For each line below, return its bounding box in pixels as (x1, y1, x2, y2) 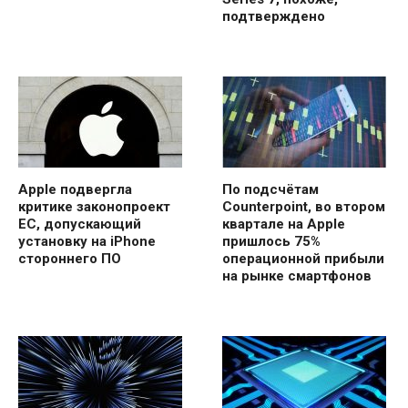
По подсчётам (222, 180, 319, 198)
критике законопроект (18, 198, 170, 215)
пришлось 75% (222, 232, 321, 250)
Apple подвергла (18, 180, 132, 198)
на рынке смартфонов (222, 267, 372, 284)
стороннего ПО (18, 250, 121, 267)
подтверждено (222, 7, 325, 25)
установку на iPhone (18, 232, 156, 250)
